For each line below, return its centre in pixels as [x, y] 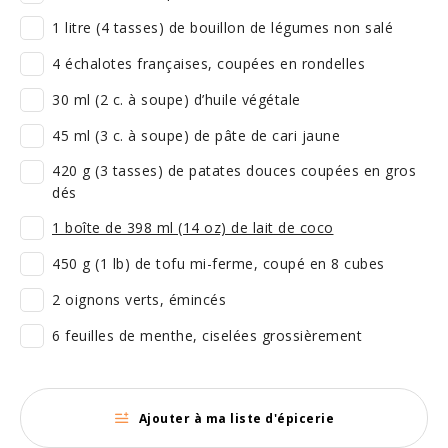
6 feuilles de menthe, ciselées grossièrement [207, 335]
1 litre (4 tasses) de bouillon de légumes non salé [222, 27]
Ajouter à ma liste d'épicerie [236, 418]
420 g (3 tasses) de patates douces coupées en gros [234, 170]
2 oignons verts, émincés [139, 299]
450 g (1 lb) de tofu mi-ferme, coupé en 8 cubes [218, 263]
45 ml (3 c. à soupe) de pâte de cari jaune [196, 135]
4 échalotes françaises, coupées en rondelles [208, 63]
